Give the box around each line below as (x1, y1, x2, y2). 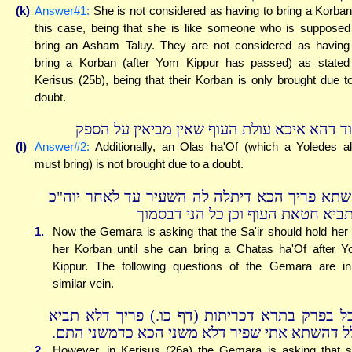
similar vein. (52, 276, 114, 290)
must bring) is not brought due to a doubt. (35, 157, 244, 171)
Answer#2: (35, 140, 90, 154)
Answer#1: (35, 3, 90, 17)
